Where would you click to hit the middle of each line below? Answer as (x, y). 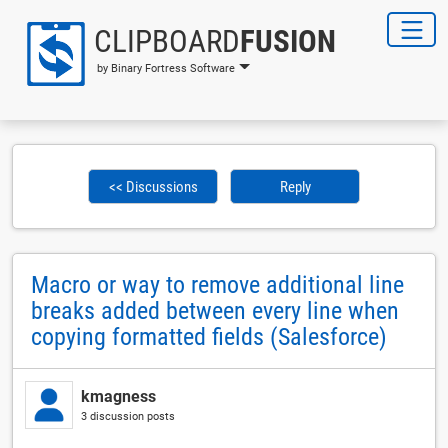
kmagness (118, 396)
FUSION (288, 41)
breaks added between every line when (215, 311)
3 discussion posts (128, 416)
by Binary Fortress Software (166, 68)
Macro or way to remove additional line (217, 285)
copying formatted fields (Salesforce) (209, 337)
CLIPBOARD (167, 41)
